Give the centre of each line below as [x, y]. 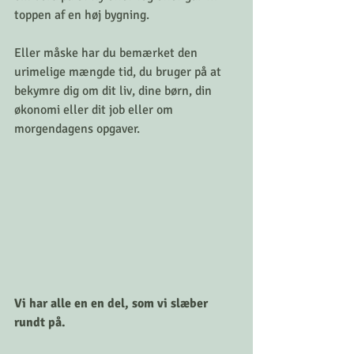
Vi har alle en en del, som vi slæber [113, 303]
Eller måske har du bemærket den [107, 53]
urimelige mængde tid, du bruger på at [119, 72]
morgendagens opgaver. [77, 129]
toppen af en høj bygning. [82, 15]
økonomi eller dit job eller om [95, 110]
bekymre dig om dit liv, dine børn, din [115, 91]
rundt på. [40, 322]
